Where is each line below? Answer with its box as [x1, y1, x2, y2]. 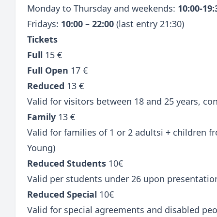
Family [27, 110, 56, 123]
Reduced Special [27, 188, 97, 200]
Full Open [27, 64, 68, 76]
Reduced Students [27, 157, 106, 169]
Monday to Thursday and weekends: [27, 2, 178, 14]
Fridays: [27, 17, 61, 30]
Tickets [27, 33, 58, 45]
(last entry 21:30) [114, 17, 184, 30]
